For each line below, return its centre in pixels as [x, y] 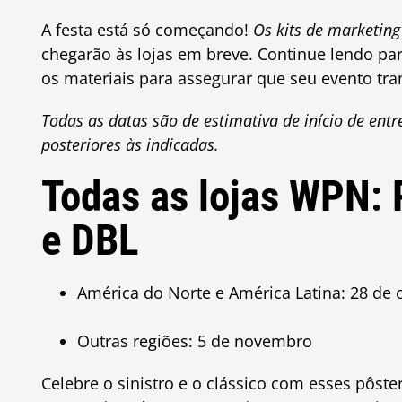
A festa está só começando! [147, 30]
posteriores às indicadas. [130, 144]
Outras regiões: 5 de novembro [194, 341]
